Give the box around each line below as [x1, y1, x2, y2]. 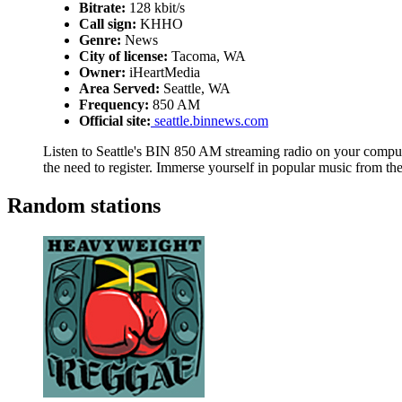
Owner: [79, 65, 126, 80]
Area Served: [79, 81, 160, 96]
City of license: [79, 48, 168, 64]
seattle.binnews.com [151, 113, 268, 128]
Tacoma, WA [168, 48, 246, 64]
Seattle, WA [160, 81, 231, 96]
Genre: [79, 32, 121, 48]
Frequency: [79, 97, 149, 112]
